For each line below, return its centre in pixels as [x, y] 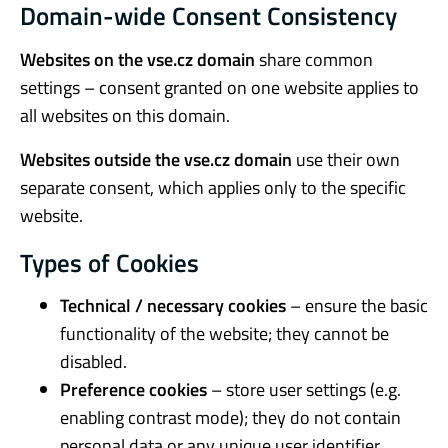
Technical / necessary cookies [173, 306]
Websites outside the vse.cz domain [156, 159]
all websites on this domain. [125, 115]
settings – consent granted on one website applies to [219, 87]
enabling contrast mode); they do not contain [230, 418]
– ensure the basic [357, 306]
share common [314, 59]
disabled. [93, 362]
